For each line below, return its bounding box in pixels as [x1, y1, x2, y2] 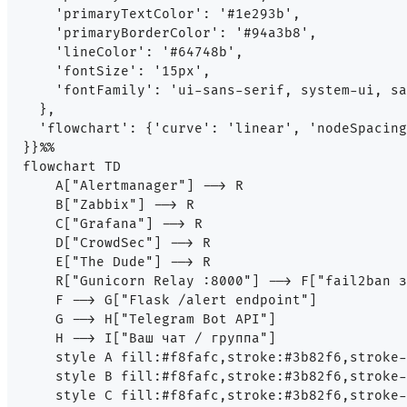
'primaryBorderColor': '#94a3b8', [23, 25, 317, 42]
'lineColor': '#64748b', [23, 45, 243, 61]
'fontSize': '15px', [23, 64, 211, 80]
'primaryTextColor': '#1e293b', [23, 6, 301, 23]
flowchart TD [23, 159, 121, 175]
